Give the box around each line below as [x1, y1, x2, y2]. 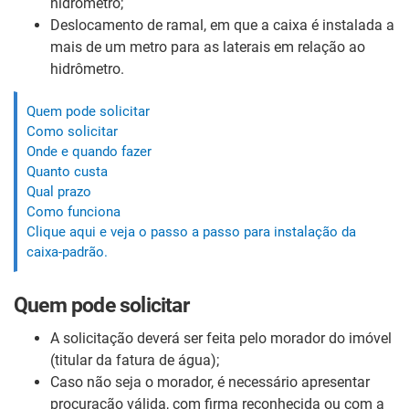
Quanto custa [26, 163, 108, 180]
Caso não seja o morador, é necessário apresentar [50, 372, 370, 391]
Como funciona [26, 203, 121, 220]
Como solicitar [26, 122, 118, 140]
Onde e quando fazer [26, 142, 152, 160]
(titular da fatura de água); [50, 351, 219, 369]
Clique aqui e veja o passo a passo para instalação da [26, 223, 356, 240]
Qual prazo [26, 183, 91, 200]
